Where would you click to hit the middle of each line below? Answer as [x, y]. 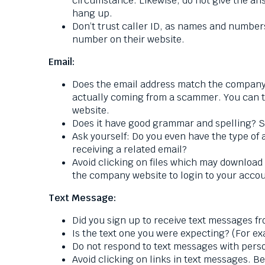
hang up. [95, 13]
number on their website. [130, 39]
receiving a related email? [132, 149]
